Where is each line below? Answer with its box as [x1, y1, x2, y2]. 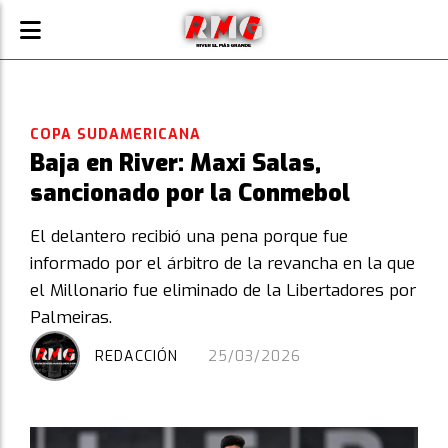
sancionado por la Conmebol [30, 177, 350, 209]
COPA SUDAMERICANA [30, 125, 201, 144]
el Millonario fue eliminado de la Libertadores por [30, 279, 416, 302]
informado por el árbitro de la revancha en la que [30, 252, 415, 275]
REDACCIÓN [95, 346, 178, 366]
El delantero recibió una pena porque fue [30, 225, 348, 248]
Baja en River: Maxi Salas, [30, 147, 321, 179]
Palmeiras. [30, 306, 112, 329]
